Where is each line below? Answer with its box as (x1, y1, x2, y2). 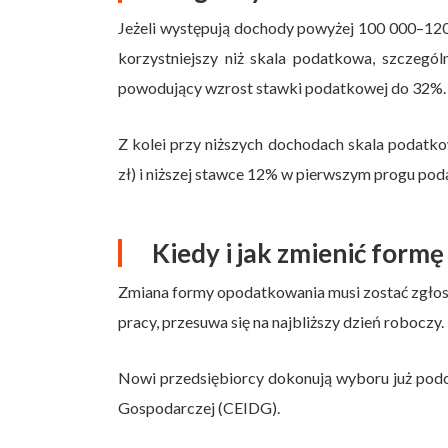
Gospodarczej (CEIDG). (118, 397, 280, 417)
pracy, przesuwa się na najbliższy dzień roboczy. (118, 311, 444, 331)
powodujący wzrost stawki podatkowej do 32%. (118, 77, 446, 97)
